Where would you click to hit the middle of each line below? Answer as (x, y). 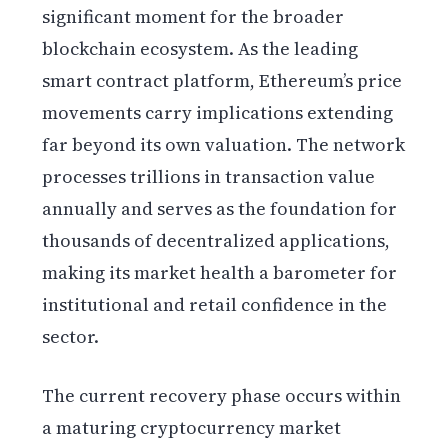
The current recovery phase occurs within (222, 396)
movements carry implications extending (218, 113)
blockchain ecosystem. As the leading (200, 49)
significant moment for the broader (193, 17)
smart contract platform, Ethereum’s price (222, 81)
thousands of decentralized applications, (216, 241)
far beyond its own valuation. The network (224, 145)
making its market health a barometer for (220, 273)
